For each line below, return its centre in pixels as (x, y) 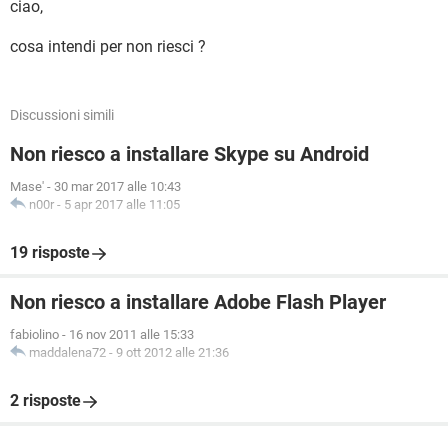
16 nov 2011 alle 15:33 (131, 334)
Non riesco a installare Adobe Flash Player (198, 302)
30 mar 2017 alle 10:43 (117, 186)
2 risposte (45, 400)
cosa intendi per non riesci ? (108, 46)
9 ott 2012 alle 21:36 (172, 352)
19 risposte (50, 252)
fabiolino (34, 334)
